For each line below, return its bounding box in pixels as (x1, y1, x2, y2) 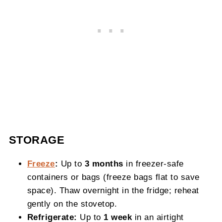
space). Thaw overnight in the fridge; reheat (27, 185, 199, 195)
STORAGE (8, 133, 65, 146)
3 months (84, 159, 123, 168)
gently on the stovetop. (27, 199, 117, 208)
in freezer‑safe (123, 159, 184, 168)
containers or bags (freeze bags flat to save (27, 172, 200, 181)
